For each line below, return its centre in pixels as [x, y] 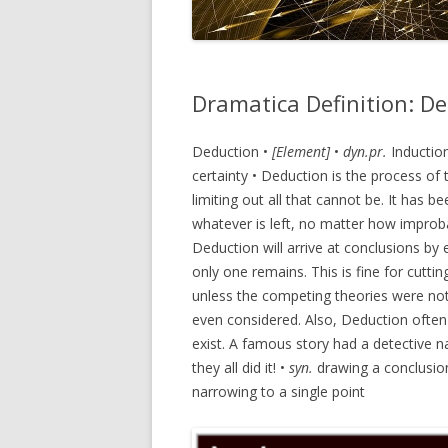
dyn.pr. [367, 151]
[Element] [303, 151]
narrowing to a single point [278, 391]
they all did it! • [240, 367]
